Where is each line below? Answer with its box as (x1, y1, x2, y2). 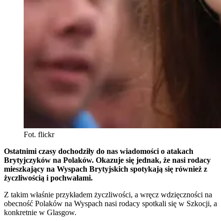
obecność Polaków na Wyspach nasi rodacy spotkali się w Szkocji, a (4, 199, 217, 208)
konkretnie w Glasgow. (4, 208, 78, 217)
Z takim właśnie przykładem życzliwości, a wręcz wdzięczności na (4, 190, 212, 199)
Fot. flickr (24, 130, 54, 139)
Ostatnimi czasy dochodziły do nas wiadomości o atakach (4, 147, 193, 156)
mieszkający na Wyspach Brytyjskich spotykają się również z (4, 165, 207, 174)
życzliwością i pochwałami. (4, 174, 95, 183)
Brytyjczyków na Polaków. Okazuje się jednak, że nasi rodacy (4, 156, 211, 165)
